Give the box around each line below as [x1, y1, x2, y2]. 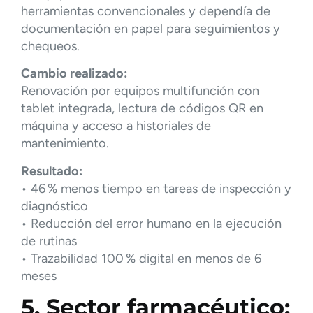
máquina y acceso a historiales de [21, 118, 211, 134]
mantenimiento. [21, 136, 109, 152]
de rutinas [21, 233, 77, 249]
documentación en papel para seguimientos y [21, 20, 280, 36]
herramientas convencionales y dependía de [21, 3, 270, 19]
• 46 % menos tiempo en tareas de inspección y [21, 180, 291, 196]
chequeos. [21, 38, 80, 54]
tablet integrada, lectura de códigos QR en [21, 101, 263, 117]
